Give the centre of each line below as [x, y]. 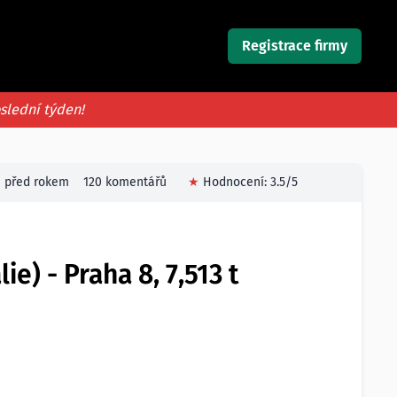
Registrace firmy [294, 46]
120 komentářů [125, 182]
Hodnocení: [237, 182]
